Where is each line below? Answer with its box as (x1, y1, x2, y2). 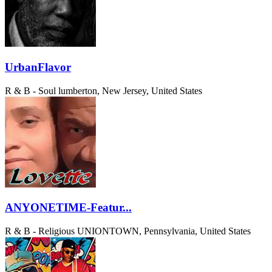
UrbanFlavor (5, 60, 71, 73)
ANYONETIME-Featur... (5, 201, 132, 214)
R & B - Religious (5, 225, 75, 236)
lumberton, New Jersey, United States (58, 85, 202, 96)
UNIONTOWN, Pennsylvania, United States (77, 225, 251, 236)
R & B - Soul (5, 85, 56, 96)
